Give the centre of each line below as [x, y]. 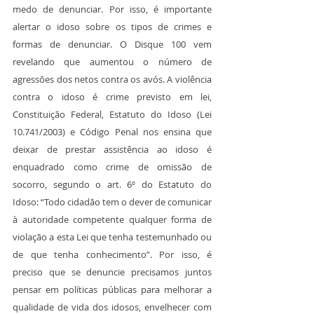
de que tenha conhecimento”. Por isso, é [112, 255]
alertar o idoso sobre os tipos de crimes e [112, 27]
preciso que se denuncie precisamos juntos [112, 272]
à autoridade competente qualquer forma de [112, 220]
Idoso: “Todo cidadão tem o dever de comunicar [112, 202]
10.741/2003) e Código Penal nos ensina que [112, 132]
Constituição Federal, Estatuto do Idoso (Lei [112, 115]
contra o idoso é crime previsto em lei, [112, 97]
